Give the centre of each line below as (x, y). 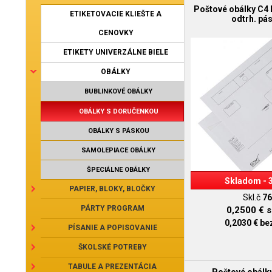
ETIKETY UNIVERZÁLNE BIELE (116, 52)
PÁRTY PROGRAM (112, 208)
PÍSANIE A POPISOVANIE (112, 228)
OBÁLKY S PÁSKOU (118, 131)
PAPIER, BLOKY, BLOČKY (112, 189)
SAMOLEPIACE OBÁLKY (118, 150)
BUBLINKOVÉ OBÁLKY (118, 91)
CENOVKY (116, 33)
